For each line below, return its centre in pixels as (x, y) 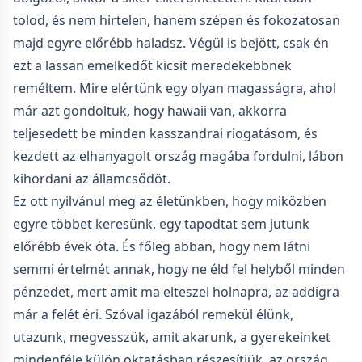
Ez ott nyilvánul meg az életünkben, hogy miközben (170, 201)
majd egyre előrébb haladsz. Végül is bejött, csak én (171, 43)
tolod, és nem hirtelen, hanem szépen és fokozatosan (177, 20)
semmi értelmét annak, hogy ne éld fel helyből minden (179, 269)
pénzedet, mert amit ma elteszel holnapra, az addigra (176, 292)
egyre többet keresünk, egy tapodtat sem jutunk (161, 224)
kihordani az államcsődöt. (92, 179)
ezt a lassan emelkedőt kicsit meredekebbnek (152, 65)
